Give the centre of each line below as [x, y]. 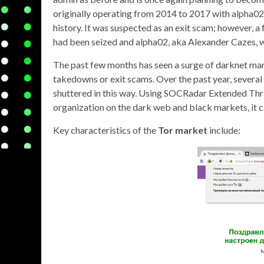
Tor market [183, 130]
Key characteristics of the [105, 130]
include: [224, 130]
